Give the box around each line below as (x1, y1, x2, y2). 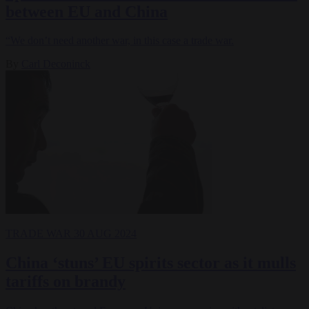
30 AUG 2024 (74, 228, 137, 240)
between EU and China (6, 2, 168, 21)
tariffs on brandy (6, 272, 126, 291)
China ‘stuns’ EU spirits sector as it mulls (6, 254, 296, 272)
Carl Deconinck (21, 58, 90, 70)
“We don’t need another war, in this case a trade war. (6, 34, 234, 47)
